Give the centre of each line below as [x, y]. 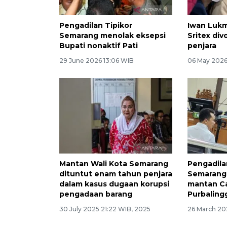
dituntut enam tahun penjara [116, 174]
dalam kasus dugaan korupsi [114, 184]
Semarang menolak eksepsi [112, 36]
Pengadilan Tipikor [96, 26]
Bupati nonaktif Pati [99, 46]
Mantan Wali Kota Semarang [114, 163]
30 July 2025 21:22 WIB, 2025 [105, 209]
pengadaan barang [96, 194]
